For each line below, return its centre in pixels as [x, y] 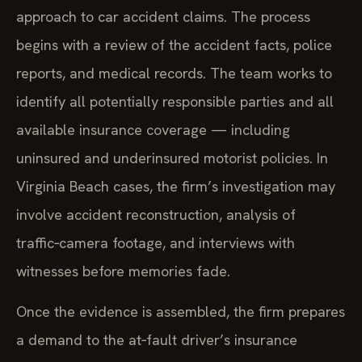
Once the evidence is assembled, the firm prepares [181, 311]
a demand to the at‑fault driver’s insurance [157, 339]
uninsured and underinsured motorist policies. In [172, 158]
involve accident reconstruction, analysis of [156, 215]
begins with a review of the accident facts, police [174, 45]
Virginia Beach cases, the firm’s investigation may [176, 187]
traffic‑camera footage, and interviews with [156, 243]
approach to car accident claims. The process [163, 17]
